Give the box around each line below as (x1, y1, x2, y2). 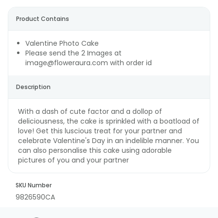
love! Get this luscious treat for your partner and (18, 126, 182, 136)
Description (16, 82, 51, 91)
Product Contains (16, 14, 69, 23)
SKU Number (16, 181, 52, 189)
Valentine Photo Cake (25, 38, 99, 48)
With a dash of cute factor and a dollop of (18, 106, 162, 116)
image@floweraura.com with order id (25, 57, 152, 68)
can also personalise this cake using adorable (18, 145, 172, 155)
